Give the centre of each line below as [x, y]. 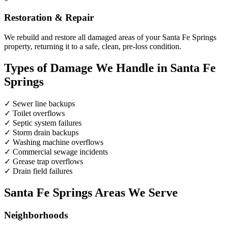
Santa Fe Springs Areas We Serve [91, 192]
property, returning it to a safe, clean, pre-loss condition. [93, 47]
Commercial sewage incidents [60, 152]
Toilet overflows [39, 113]
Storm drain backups [46, 132]
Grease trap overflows [48, 161]
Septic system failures [47, 123]
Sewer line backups [44, 103]
